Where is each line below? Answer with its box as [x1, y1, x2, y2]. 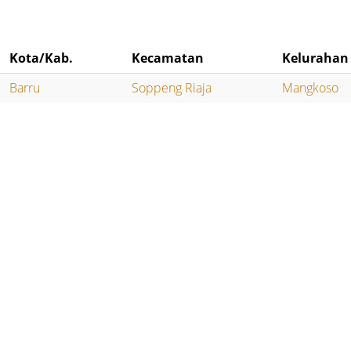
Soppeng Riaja [132, 79, 212, 97]
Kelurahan [282, 49, 349, 67]
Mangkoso [282, 79, 339, 97]
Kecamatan [132, 49, 204, 67]
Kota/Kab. [9, 49, 74, 67]
